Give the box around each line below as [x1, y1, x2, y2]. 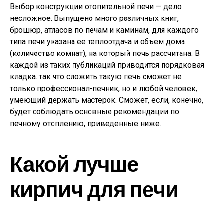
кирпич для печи [10, 176, 178, 201]
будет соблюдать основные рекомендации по [10, 107, 179, 116]
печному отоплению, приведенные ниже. [10, 119, 161, 128]
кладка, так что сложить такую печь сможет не [10, 72, 182, 81]
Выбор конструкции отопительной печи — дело [10, 2, 182, 11]
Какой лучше [10, 150, 139, 176]
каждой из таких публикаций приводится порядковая [10, 60, 204, 70]
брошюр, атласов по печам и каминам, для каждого [10, 25, 199, 35]
